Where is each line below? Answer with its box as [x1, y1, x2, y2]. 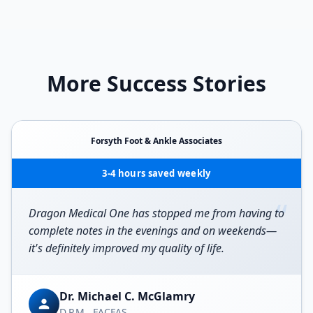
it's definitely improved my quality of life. [29, 240, 224, 256]
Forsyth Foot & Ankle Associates [91, 134, 222, 147]
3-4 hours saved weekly [102, 166, 211, 180]
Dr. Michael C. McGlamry [59, 289, 195, 305]
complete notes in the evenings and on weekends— [29, 222, 277, 238]
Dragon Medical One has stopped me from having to [29, 205, 284, 221]
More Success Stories [47, 68, 266, 98]
